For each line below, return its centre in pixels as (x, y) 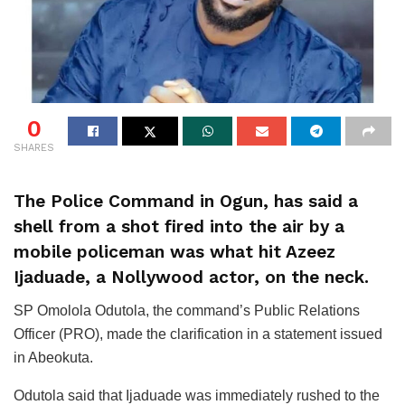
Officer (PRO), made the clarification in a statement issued (198, 334)
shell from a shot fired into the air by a (179, 227)
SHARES (34, 147)
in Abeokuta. (53, 357)
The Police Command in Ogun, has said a (186, 202)
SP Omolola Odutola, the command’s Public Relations (187, 310)
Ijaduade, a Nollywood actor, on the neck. (191, 278)
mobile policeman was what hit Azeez (174, 252)
